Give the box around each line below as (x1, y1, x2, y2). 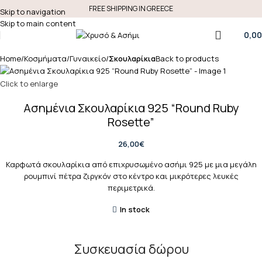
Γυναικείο (70, 53, 106, 64)
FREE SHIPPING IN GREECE (89, 4, 173, 13)
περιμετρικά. (107, 182, 155, 193)
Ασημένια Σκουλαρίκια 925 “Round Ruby (23, 99, 239, 116)
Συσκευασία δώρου (73, 240, 189, 258)
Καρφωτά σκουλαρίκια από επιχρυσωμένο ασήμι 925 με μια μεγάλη (5, 158, 257, 170)
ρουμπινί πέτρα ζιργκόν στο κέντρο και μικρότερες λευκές (23, 170, 239, 181)
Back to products (156, 53, 219, 64)
